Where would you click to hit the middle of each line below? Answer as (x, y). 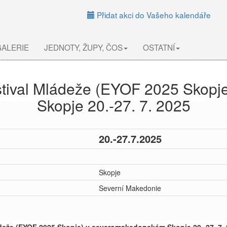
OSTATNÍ (159, 47)
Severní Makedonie (130, 188)
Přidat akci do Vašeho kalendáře (153, 15)
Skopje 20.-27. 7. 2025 (113, 105)
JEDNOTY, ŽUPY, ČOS (83, 47)
